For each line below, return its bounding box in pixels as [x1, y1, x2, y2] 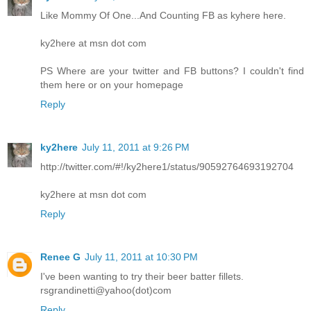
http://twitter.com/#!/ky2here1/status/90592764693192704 [40, 160, 294, 172]
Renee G [40, 251, 81, 262]
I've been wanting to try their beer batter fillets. [40, 270, 244, 282]
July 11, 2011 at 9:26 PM [82, 141, 190, 153]
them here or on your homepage [40, 78, 183, 90]
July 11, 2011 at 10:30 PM [85, 251, 198, 262]
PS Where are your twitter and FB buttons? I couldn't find [40, 65, 304, 76]
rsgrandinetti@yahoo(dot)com [40, 284, 171, 296]
